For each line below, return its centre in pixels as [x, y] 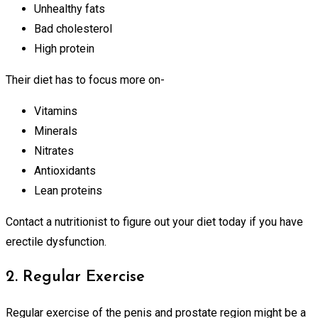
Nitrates [54, 150]
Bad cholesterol [73, 28]
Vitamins [56, 111]
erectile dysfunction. [56, 241]
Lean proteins [68, 190]
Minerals [56, 131]
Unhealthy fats [70, 9]
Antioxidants [65, 170]
